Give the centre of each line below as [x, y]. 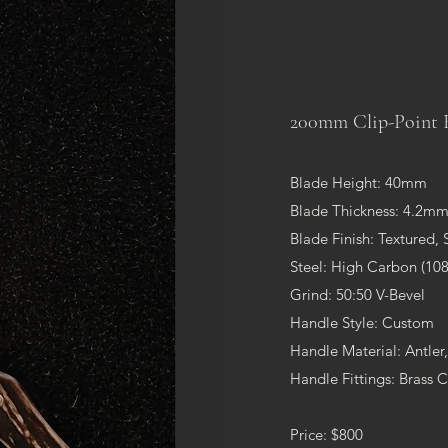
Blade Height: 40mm [358, 182]
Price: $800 [326, 434]
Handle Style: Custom [362, 322]
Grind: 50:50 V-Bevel [357, 294]
